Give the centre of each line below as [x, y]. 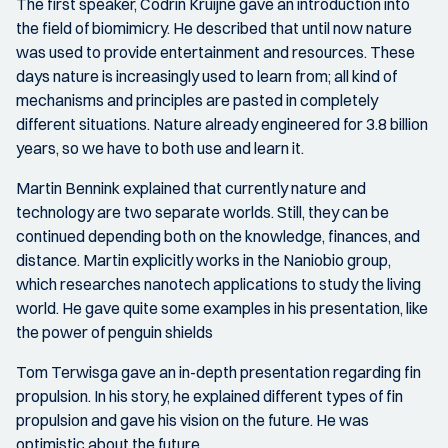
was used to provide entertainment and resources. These [215, 52]
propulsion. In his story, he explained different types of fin [209, 396]
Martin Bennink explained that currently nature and [191, 188]
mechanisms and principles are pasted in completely [197, 100]
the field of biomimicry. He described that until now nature [214, 28]
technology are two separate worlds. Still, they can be [202, 212]
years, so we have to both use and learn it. [160, 148]
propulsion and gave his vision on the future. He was [192, 420]
